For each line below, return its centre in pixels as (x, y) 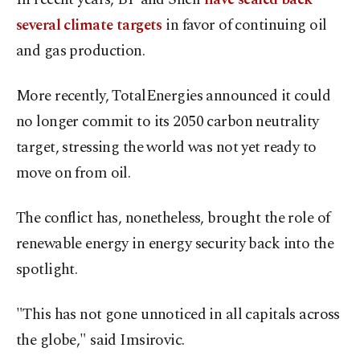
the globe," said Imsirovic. (100, 341)
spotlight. (47, 270)
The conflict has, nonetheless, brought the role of (173, 219)
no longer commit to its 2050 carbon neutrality (168, 122)
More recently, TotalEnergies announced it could (174, 96)
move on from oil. (74, 174)
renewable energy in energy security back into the (175, 244)
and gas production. (81, 51)
